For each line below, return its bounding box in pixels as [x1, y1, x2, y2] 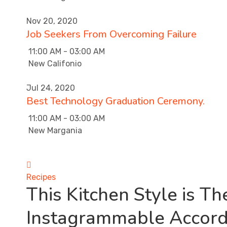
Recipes [26, 172, 56, 182]
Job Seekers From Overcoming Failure [26, 27, 197, 41]
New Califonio [26, 58, 82, 68]
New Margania [26, 125, 82, 135]
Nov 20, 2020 [26, 16, 78, 26]
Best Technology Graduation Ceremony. [26, 94, 205, 108]
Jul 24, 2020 [26, 83, 75, 93]
